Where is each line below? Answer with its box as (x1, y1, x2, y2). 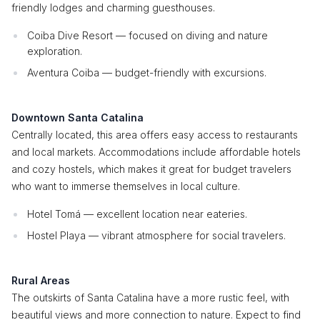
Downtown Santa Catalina (11, 111, 144, 124)
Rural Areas (11, 274, 70, 286)
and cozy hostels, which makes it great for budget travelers (11, 163, 291, 175)
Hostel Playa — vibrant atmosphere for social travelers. (27, 229, 286, 241)
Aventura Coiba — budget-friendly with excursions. (27, 66, 266, 79)
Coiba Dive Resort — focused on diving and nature (27, 29, 268, 41)
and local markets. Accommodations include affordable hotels (11, 146, 301, 158)
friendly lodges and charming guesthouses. (11, 1, 215, 14)
